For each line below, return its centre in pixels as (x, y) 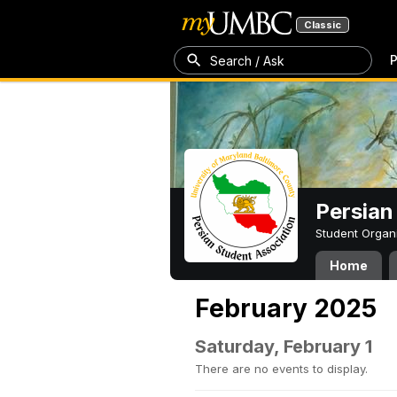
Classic (323, 25)
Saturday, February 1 (284, 346)
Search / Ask (247, 60)
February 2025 (286, 308)
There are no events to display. (281, 369)
